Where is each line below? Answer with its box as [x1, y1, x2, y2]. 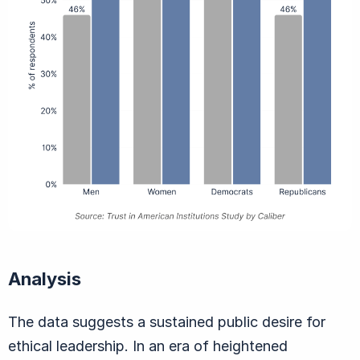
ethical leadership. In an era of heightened [8, 337, 288, 354]
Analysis [8, 268, 81, 289]
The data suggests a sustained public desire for [8, 313, 325, 330]
